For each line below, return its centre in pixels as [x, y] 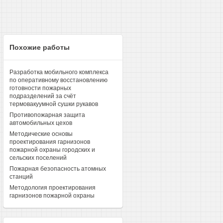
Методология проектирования [52, 188]
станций [21, 177]
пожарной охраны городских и [52, 150]
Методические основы [41, 134]
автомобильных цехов [41, 123]
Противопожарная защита [47, 115]
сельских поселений [38, 158]
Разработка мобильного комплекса [59, 72]
